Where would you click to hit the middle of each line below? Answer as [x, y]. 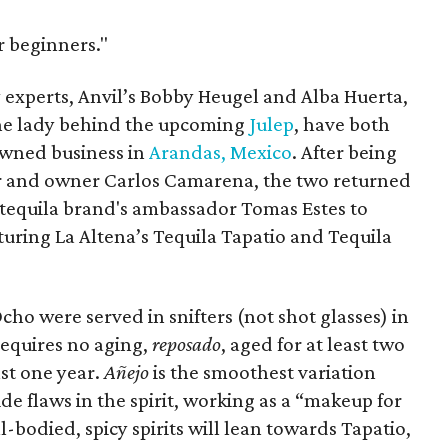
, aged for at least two [313, 344]
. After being [345, 152]
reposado [187, 344]
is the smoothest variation [263, 372]
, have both [342, 124]
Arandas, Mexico [221, 152]
